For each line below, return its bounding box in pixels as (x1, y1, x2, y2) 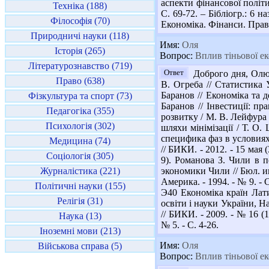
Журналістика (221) (40, 166, 120, 176)
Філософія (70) (50, 16, 110, 26)
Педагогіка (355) (46, 106, 114, 116)
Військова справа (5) (38, 241, 122, 251)
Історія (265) (55, 46, 105, 56)
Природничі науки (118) (31, 31, 129, 41)
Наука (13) (58, 211, 101, 221)
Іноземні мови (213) (39, 226, 121, 236)
